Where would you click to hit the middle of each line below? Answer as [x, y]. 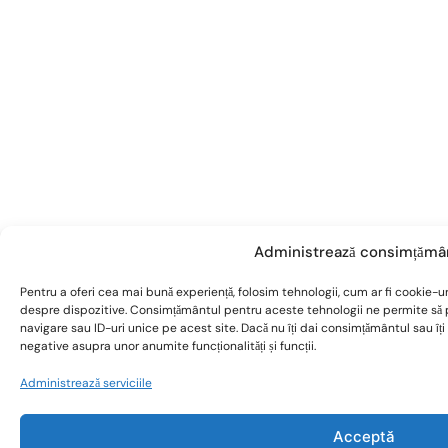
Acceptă [364, 436]
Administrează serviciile [86, 383]
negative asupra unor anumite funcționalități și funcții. [168, 346]
